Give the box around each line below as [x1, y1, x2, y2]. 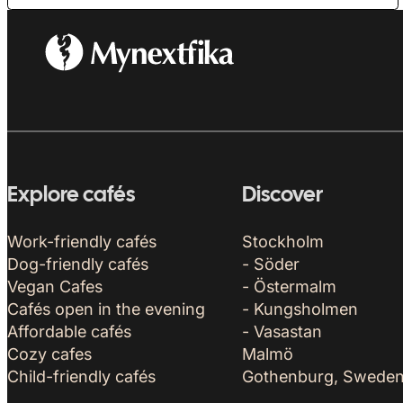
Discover [241, 186, 323, 207]
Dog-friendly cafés [7, 254, 148, 273]
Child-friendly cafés [7, 366, 156, 386]
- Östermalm [241, 276, 336, 296]
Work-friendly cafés [7, 231, 157, 251]
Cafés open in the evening [7, 299, 205, 318]
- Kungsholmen [241, 299, 358, 318]
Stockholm [241, 231, 324, 251]
